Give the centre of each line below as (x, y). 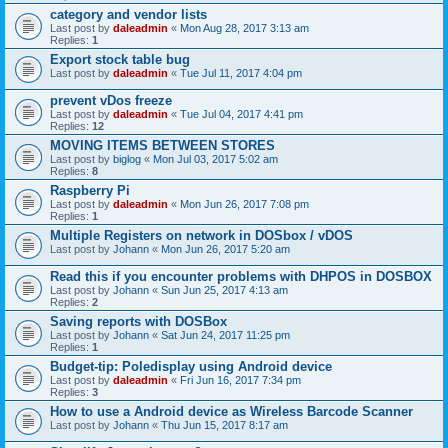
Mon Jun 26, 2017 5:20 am (225, 249)
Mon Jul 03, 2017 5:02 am (215, 159)
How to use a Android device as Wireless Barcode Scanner (231, 412)
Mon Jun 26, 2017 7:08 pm (244, 204)
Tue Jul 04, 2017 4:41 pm (241, 114)
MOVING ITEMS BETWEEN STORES (162, 146)
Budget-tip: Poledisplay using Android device (191, 367)
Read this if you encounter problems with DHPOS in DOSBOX (241, 277)
